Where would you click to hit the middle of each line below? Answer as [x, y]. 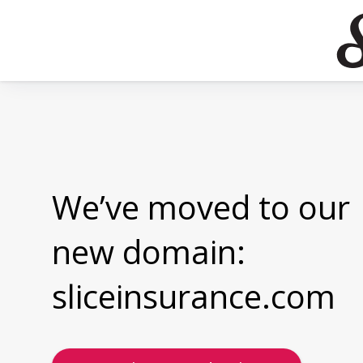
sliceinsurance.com [194, 296]
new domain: [149, 252]
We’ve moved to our [201, 207]
